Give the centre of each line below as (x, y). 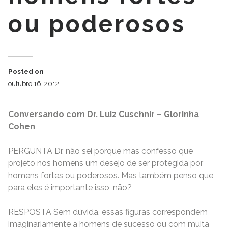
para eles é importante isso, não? (70, 187)
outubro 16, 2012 (34, 83)
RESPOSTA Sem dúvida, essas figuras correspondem (108, 212)
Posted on (26, 71)
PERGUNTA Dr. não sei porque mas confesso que (101, 151)
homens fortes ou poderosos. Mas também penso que (111, 175)
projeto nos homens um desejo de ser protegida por (106, 163)
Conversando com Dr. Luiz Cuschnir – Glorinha (104, 114)
